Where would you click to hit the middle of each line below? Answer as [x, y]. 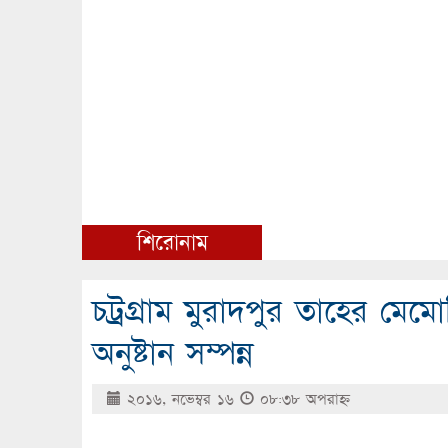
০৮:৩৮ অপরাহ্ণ [302, 398]
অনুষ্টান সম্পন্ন [172, 352]
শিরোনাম [172, 241]
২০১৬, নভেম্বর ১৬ [180, 398]
